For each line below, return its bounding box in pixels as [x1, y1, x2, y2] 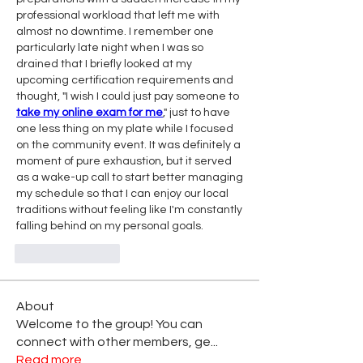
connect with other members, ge [16, 335, 211, 348]
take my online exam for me [16, 107, 163, 118]
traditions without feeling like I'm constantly [16, 204, 242, 216]
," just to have [163, 107, 230, 118]
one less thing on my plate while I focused [16, 123, 233, 135]
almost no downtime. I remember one [16, 26, 214, 37]
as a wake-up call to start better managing [16, 172, 243, 183]
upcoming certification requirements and [16, 75, 233, 86]
